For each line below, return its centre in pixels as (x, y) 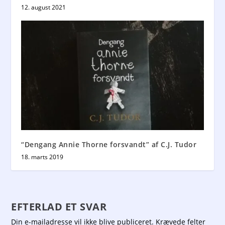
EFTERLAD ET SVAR (59, 207)
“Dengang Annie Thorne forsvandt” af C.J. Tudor (109, 145)
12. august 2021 (44, 8)
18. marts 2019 (42, 157)
